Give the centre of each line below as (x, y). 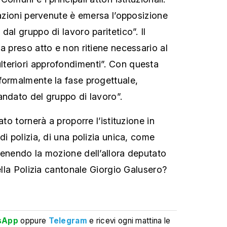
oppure (33, 220)
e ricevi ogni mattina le (130, 220)
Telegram (68, 220)
